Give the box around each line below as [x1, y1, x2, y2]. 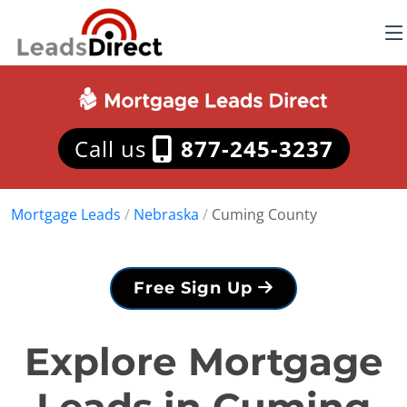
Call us [74, 134, 153, 164]
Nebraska [134, 204, 199, 224]
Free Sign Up [134, 278, 258, 298]
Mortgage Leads [11, 204, 121, 224]
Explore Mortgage [24, 338, 383, 385]
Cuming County [212, 204, 317, 224]
